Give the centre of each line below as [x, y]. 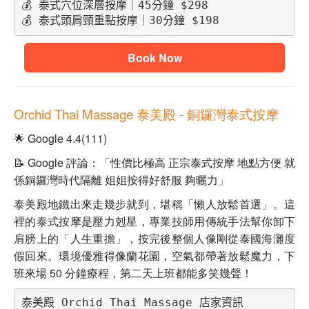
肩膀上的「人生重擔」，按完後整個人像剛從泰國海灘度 [154, 238]
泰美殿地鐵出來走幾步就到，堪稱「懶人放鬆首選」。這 [154, 203]
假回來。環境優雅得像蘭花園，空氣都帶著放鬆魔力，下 [154, 255]
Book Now [154, 57]
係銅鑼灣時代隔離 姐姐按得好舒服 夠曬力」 [121, 179]
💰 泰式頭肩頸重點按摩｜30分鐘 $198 [120, 21]
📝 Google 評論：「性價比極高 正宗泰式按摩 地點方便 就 [154, 162]
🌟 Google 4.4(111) [60, 138]
